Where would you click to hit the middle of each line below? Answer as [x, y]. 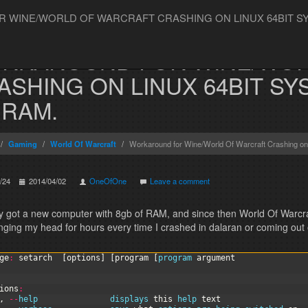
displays [131, 299]
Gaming [22, 144]
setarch [35, 258]
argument [216, 258]
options [83, 258]
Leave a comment [179, 181]
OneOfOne [108, 181]
